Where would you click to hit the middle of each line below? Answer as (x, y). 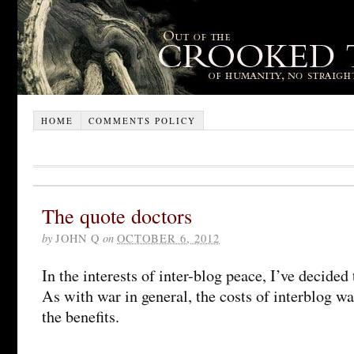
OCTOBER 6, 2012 (168, 238)
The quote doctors (117, 215)
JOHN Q (77, 238)
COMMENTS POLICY (142, 120)
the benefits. (81, 316)
